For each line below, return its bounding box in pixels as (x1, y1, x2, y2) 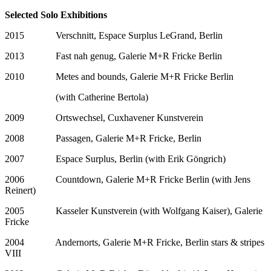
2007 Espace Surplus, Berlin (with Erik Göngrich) (5, 153, 226, 164)
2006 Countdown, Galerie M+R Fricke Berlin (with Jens (5, 174, 250, 184)
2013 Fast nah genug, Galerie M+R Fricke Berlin (5, 50, 222, 61)
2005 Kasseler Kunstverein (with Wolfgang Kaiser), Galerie (5, 205, 263, 216)
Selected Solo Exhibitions (5, 9, 109, 20)
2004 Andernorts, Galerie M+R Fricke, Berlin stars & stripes (5, 237, 264, 247)
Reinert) (5, 184, 36, 195)
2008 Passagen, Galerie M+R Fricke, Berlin (5, 132, 201, 143)
